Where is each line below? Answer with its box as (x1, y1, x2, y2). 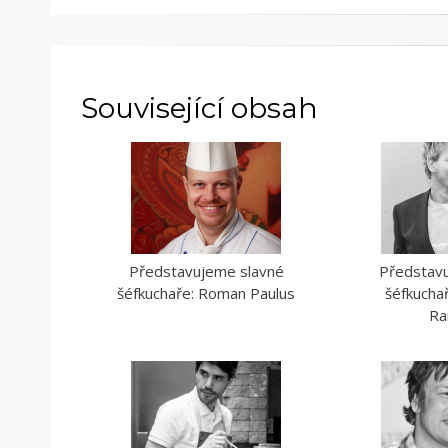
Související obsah (81, 90, 318, 125)
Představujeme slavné (128, 260, 284, 281)
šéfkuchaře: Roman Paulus (117, 282, 296, 303)
